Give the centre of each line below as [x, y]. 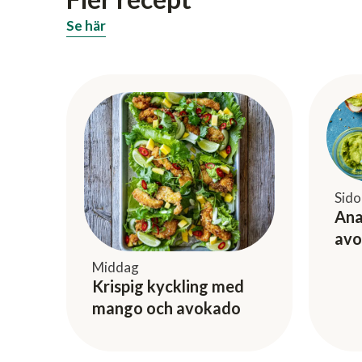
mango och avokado [166, 307]
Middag [116, 267]
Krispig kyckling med [168, 286]
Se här [86, 26]
